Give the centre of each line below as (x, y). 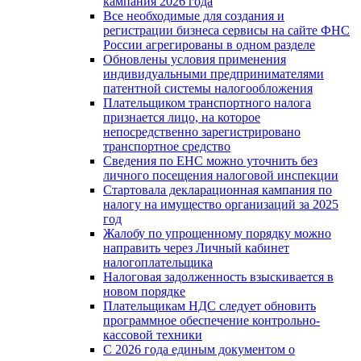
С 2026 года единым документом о (199, 349)
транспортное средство (167, 146)
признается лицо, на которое (182, 117)
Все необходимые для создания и (194, 15)
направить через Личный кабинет (196, 247)
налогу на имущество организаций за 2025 (221, 204)
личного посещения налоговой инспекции (221, 175)
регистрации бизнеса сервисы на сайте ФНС (226, 30)
